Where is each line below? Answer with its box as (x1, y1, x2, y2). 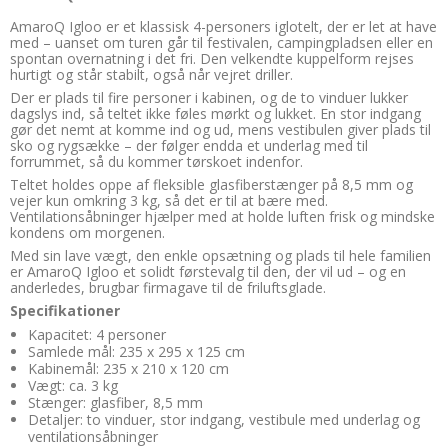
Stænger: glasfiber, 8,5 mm (27, 392, 203, 412)
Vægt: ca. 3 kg (27, 375, 118, 395)
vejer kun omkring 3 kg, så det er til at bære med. (10, 190, 328, 210)
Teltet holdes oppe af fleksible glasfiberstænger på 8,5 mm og (10, 174, 413, 194)
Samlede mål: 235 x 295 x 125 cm (27, 341, 245, 361)
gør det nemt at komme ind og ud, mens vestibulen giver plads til (10, 119, 431, 139)
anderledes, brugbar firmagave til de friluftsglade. (10, 277, 326, 297)
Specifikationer (10, 300, 120, 320)
